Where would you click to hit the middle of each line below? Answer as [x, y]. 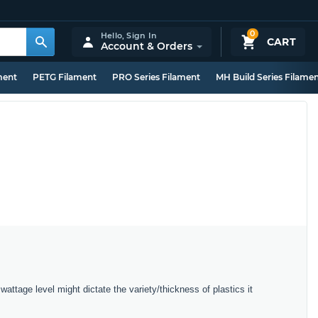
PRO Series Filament [156, 77]
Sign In [142, 35]
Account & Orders [146, 46]
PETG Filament [65, 77]
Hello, [114, 35]
